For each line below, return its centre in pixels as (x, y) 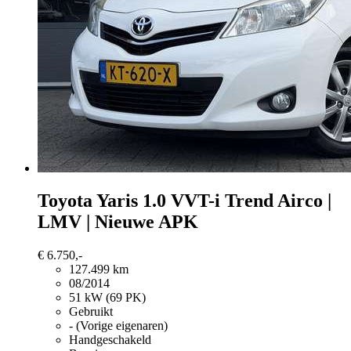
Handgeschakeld (110, 340)
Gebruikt (91, 312)
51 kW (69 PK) (107, 298)
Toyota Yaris (88, 201)
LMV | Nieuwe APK (118, 222)
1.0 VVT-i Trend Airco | (237, 201)
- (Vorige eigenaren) (118, 326)
